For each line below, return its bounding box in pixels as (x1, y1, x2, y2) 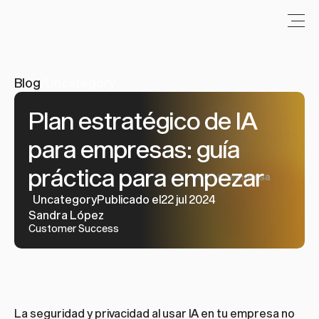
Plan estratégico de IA (28, 106, 258, 135)
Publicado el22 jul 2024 (97, 192, 215, 206)
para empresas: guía (28, 135, 240, 163)
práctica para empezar (28, 163, 264, 192)
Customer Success (28, 222, 119, 234)
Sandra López (28, 208, 104, 221)
